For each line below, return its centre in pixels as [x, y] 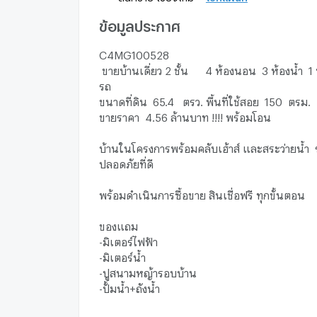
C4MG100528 [134, 53]
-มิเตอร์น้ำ [122, 255]
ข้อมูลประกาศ [140, 23]
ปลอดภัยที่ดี [131, 162]
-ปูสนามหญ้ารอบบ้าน [148, 271]
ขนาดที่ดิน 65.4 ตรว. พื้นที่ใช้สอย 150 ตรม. [205, 99]
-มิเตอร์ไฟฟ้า [128, 240]
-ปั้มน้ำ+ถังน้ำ [129, 286]
